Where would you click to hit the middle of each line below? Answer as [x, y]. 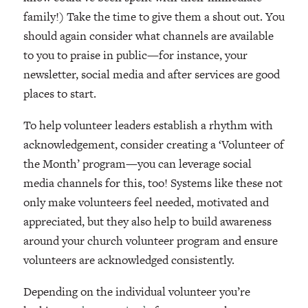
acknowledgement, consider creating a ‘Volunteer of [153, 144]
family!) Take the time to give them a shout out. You [154, 16]
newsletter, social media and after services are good [151, 74]
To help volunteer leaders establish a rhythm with [148, 125]
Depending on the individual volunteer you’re [136, 291]
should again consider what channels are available [148, 35]
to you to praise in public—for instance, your [135, 55]
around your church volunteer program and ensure [150, 240]
